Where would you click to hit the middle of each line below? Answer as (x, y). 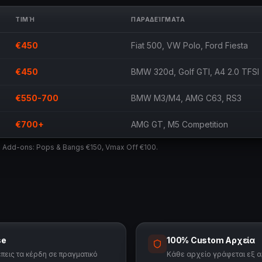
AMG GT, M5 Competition (180, 124)
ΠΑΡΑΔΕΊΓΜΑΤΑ (158, 19)
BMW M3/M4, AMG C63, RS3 (186, 98)
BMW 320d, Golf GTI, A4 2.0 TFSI (195, 72)
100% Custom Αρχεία (211, 240)
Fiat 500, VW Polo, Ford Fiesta (189, 45)
